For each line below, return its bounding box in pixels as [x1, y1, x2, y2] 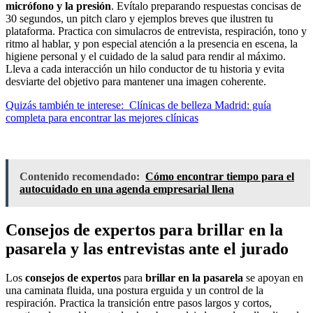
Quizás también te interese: [6, 99, 124, 111]
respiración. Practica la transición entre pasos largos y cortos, [6, 297, 272, 310]
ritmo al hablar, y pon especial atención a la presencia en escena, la [6, 37, 298, 50]
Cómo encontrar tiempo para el [145, 170, 294, 182]
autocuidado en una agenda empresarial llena [20, 182, 234, 195]
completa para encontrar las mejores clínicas [6, 111, 198, 124]
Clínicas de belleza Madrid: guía [129, 99, 271, 111]
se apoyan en [243, 272, 303, 284]
